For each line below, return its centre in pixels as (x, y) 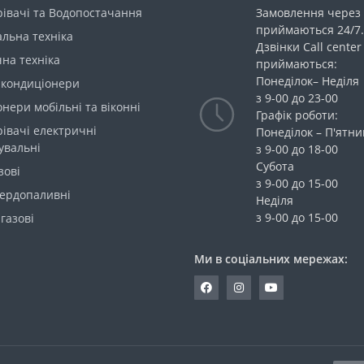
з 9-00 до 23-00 (297, 97)
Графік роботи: (297, 115)
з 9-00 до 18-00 (297, 149)
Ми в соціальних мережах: (271, 258)
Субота (275, 166)
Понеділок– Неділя (308, 80)
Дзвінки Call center (309, 46)
